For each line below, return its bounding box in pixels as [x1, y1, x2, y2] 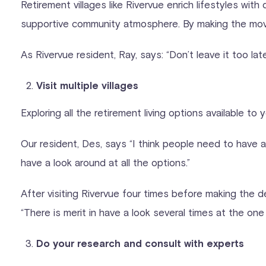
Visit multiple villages [36, 79, 138, 92]
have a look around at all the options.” [21, 156, 191, 168]
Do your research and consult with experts [36, 237, 244, 250]
